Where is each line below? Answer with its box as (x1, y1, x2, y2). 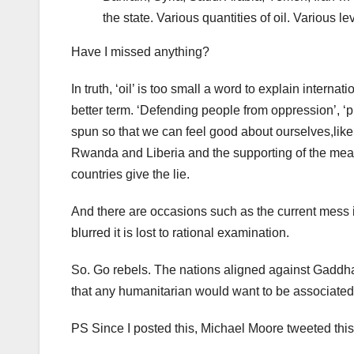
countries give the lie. (71, 168, 190, 182)
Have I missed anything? (71, 45, 209, 59)
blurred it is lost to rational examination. (71, 226, 289, 240)
